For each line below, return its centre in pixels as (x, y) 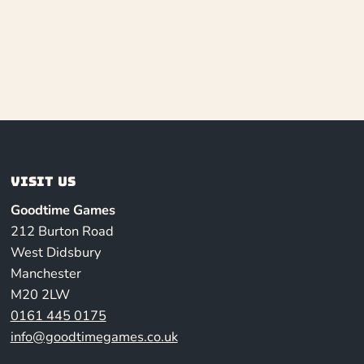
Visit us (43, 182)
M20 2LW (40, 294)
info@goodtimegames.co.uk (94, 336)
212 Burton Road (62, 231)
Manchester (45, 273)
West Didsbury (55, 252)
